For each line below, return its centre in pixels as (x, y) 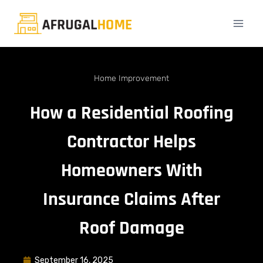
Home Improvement (131, 78)
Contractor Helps (131, 142)
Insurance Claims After (131, 199)
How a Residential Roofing (131, 113)
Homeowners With (131, 171)
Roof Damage (131, 228)
